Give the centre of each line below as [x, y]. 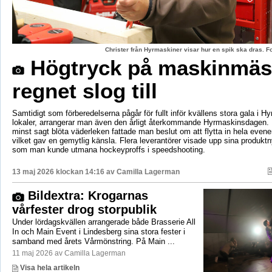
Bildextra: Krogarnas [86, 196]
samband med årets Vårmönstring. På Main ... [93, 242]
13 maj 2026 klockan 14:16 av [64, 172]
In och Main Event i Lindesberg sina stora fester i [98, 232]
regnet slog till [84, 91]
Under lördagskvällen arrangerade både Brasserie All [104, 222]
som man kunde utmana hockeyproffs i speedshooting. [108, 150]
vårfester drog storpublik [84, 210]
